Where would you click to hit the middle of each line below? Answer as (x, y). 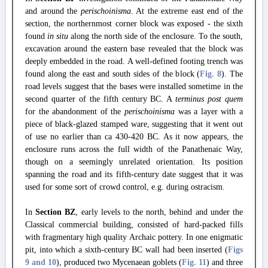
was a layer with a (211, 112)
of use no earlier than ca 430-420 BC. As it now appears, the (134, 137)
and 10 (43, 262)
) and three (225, 262)
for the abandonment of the (75, 112)
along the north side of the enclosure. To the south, (156, 36)
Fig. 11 (194, 262)
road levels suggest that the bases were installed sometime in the (134, 86)
